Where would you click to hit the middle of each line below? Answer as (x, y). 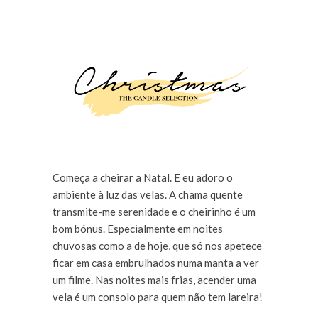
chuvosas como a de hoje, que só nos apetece (157, 245)
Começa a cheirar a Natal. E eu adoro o (143, 177)
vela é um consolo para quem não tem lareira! (158, 296)
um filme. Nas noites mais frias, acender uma (154, 279)
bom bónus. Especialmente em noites (138, 228)
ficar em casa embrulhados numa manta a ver (156, 262)
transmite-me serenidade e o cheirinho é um (154, 211)
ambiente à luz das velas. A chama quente (148, 194)
